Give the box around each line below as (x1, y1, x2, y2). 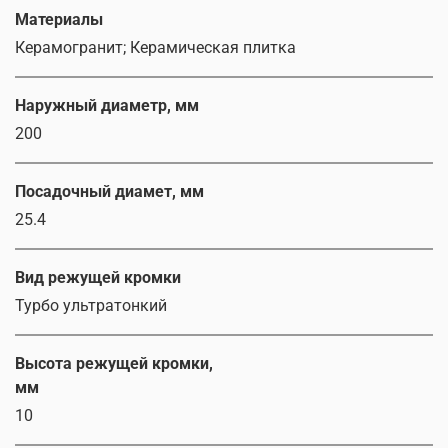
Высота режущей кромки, (15, 354, 213, 374)
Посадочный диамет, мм (15, 182, 204, 202)
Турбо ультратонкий (15, 296, 167, 316)
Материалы (15, 10, 103, 30)
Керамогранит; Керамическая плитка (15, 38, 296, 58)
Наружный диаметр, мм (15, 96, 199, 116)
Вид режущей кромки (15, 268, 181, 288)
